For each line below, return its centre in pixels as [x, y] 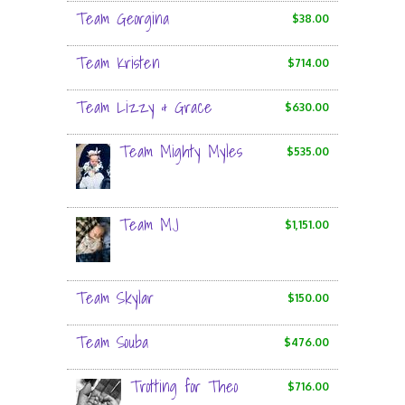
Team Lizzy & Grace [144, 107]
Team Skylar [115, 298]
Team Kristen [118, 63]
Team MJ [149, 225]
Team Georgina [122, 19]
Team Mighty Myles [181, 151]
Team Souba [112, 342]
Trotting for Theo [184, 386]
